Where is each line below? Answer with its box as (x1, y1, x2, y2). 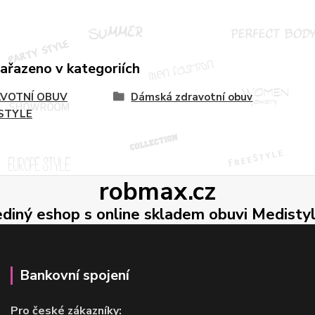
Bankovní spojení (19, 265, 129, 285)
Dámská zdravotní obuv (131, 89, 253, 104)
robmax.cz (99, 174, 216, 208)
